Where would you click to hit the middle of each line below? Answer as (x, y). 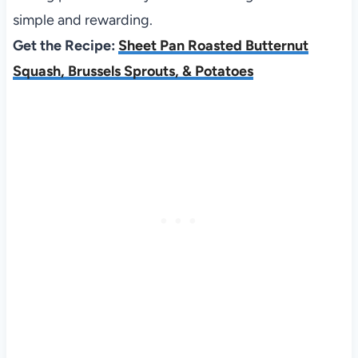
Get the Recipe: (65, 46)
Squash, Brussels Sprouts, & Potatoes (133, 72)
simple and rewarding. (82, 20)
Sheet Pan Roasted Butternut (213, 46)
